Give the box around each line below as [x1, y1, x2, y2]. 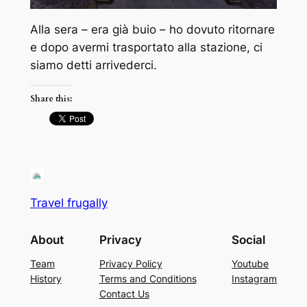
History [29, 272, 62, 284]
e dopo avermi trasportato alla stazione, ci [29, 40, 262, 54]
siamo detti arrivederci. [29, 58, 160, 72]
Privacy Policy [99, 257, 162, 269]
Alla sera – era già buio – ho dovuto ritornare [29, 22, 275, 36]
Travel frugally [29, 195, 108, 210]
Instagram [232, 272, 278, 284]
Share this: [29, 93, 72, 105]
